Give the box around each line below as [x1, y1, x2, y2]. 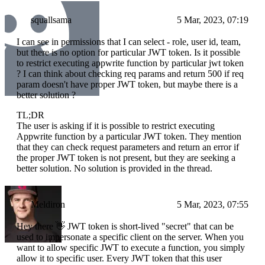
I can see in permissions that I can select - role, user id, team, [17, 37, 241, 47]
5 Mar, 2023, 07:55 [177, 199, 248, 210]
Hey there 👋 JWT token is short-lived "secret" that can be [17, 221, 234, 232]
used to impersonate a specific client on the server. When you [17, 232, 244, 243]
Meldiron [31, 199, 65, 210]
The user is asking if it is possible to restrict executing [17, 121, 215, 131]
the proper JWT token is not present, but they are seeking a [17, 153, 235, 163]
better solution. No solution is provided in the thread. [17, 163, 212, 174]
